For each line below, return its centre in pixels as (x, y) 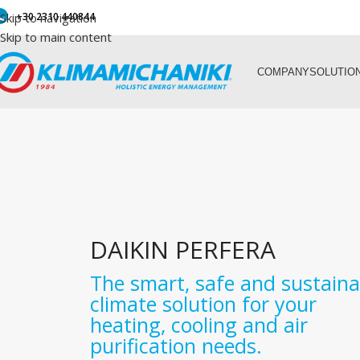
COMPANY (283, 72)
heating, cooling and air (199, 325)
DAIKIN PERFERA (183, 250)
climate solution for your (203, 304)
